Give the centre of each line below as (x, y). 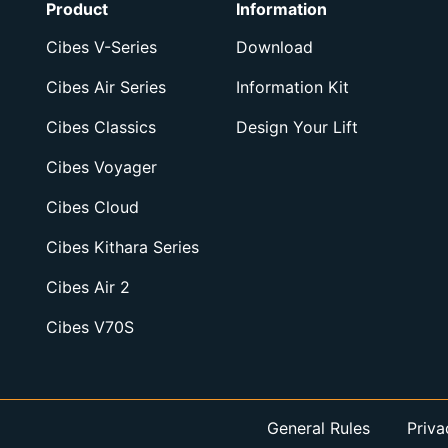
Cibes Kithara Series (122, 246)
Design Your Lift (297, 126)
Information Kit (292, 86)
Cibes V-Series (101, 46)
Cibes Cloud (92, 206)
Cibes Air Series (106, 86)
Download (274, 46)
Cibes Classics (101, 126)
